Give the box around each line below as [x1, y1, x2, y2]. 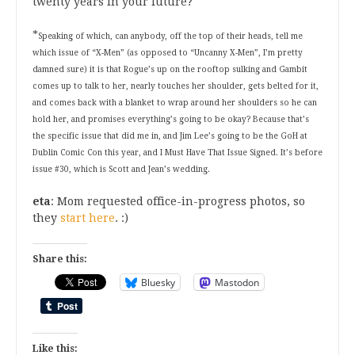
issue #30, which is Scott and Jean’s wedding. [32, 165, 210, 174]
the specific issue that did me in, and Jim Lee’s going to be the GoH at [32, 132, 307, 140]
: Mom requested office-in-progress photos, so [51, 195, 305, 208]
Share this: [32, 254, 87, 265]
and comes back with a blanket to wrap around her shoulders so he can [32, 98, 317, 107]
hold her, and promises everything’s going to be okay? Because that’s [32, 115, 309, 124]
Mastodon [215, 275, 259, 289]
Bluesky [141, 275, 175, 289]
